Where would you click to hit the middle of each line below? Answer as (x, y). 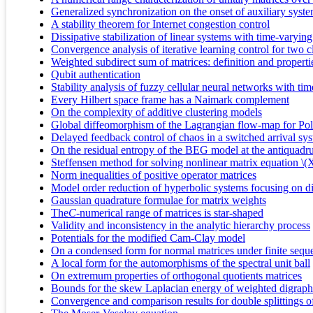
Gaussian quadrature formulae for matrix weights (159, 200)
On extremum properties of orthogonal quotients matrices (176, 275)
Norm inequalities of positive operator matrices (154, 175)
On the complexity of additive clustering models (156, 112)
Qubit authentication (96, 74)
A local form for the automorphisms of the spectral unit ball (181, 263)
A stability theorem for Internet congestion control (160, 24)
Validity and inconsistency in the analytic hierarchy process (181, 225)
